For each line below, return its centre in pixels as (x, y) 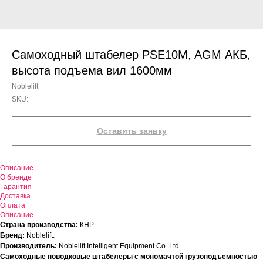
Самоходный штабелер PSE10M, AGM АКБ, (131, 55)
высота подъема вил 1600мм (92, 70)
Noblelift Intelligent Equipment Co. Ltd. (119, 246)
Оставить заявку (131, 131)
